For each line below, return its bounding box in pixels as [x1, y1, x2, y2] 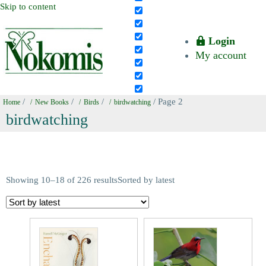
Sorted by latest [118, 175, 175, 185]
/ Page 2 [151, 97, 183, 106]
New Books [35, 99, 69, 106]
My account [195, 49, 246, 61]
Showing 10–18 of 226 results [6, 175, 118, 185]
